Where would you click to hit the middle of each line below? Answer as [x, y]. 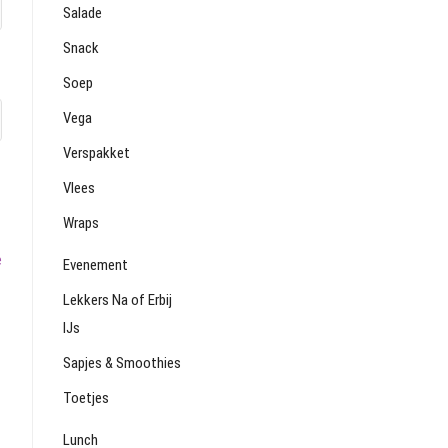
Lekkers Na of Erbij [117, 300]
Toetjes [86, 398]
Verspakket [96, 153]
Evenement [95, 265]
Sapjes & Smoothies [122, 363]
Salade [82, 13]
